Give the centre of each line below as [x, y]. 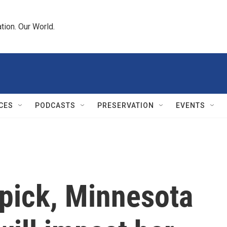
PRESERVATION [126, 105]
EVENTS [191, 105]
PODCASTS [55, 105]
